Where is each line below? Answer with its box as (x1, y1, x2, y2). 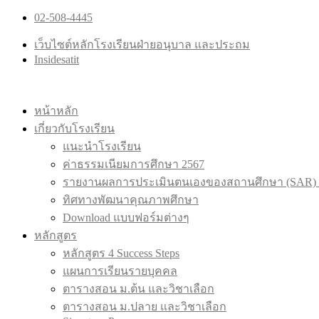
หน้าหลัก (34, 105, 78, 117)
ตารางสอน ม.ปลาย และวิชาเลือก (63, 300, 226, 313)
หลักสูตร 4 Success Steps (63, 247, 179, 259)
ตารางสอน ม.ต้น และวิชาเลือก (63, 283, 214, 295)
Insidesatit (34, 53, 79, 66)
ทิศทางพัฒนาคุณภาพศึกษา (63, 194, 199, 206)
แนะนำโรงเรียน (63, 140, 141, 152)
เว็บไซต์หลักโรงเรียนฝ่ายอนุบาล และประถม (34, 38, 250, 51)
